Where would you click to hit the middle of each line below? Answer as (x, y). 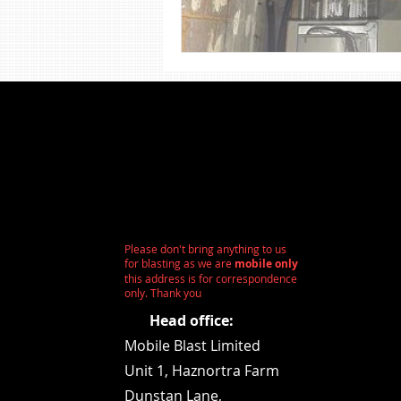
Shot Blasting (240, 51)
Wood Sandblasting (260, 123)
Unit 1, (148, 370)
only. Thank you (162, 292)
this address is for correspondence (210, 278)
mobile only (264, 263)
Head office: (191, 320)
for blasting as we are (178, 263)
